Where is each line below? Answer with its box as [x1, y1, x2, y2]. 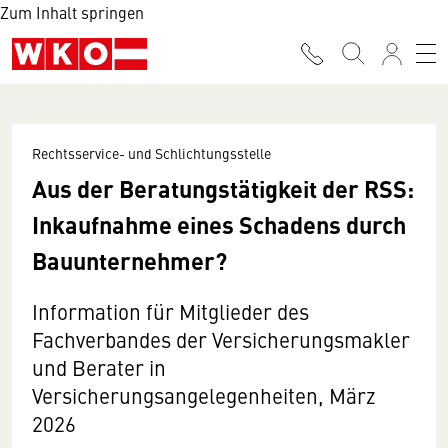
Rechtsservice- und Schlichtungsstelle [32, 143, 271, 163]
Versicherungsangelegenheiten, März [32, 381, 376, 410]
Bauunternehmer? [32, 243, 227, 277]
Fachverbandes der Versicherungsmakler [32, 325, 410, 354]
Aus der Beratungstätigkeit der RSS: [32, 171, 414, 205]
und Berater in [32, 353, 166, 382]
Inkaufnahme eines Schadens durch [32, 207, 406, 241]
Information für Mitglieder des [32, 297, 309, 326]
